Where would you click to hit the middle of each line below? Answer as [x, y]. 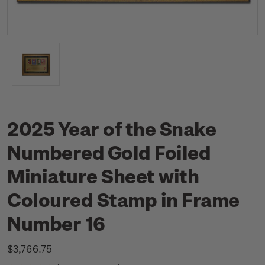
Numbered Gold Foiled [109, 152]
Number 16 [56, 223]
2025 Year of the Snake [112, 128]
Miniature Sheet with [103, 176]
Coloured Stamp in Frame [123, 199]
